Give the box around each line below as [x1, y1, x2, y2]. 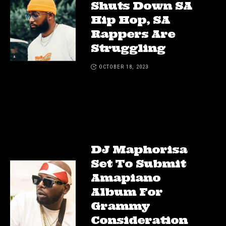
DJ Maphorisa [91, 142, 187, 157]
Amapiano [91, 171, 160, 185]
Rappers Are [91, 27, 175, 41]
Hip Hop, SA [91, 13, 170, 27]
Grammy [91, 199, 150, 213]
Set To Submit [91, 156, 186, 171]
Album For [91, 185, 162, 199]
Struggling [91, 41, 165, 55]
